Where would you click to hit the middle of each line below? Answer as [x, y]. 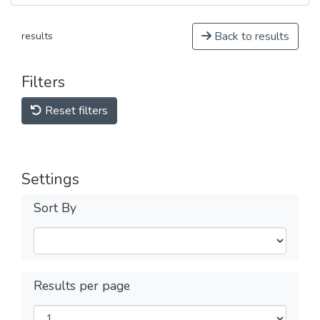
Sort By [55, 208]
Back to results [250, 36]
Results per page [82, 286]
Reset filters [75, 111]
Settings [50, 179]
